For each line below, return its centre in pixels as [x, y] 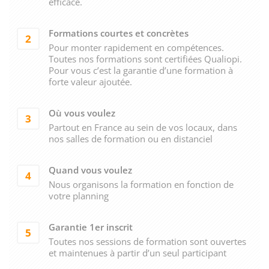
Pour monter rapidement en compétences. [136, 47]
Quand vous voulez [90, 170]
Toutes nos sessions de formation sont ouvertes [147, 241]
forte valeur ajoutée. [90, 81]
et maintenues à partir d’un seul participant [137, 252]
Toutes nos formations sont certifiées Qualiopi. [145, 59]
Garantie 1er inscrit [90, 227]
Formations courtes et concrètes [118, 33]
